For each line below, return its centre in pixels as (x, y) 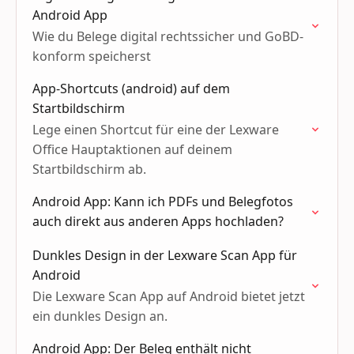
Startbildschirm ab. (89, 169)
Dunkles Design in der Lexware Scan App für (165, 255)
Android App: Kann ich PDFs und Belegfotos (163, 201)
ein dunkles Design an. (100, 316)
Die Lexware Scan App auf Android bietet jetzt (169, 296)
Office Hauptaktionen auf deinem (132, 149)
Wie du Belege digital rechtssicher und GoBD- (168, 36)
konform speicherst (92, 56)
